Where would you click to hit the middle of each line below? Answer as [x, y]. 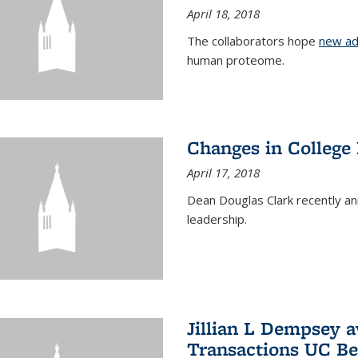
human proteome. [235, 60]
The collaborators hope [253, 40]
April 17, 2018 [223, 173]
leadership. [217, 219]
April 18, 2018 [223, 13]
